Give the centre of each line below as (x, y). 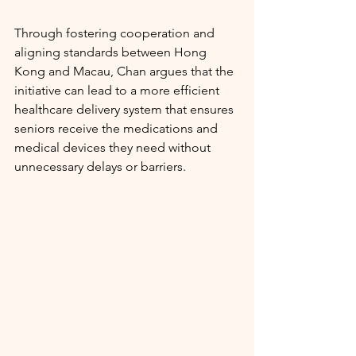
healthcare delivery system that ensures (126, 110)
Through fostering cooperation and (116, 33)
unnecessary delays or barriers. (100, 167)
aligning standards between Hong (112, 52)
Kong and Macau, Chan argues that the (126, 72)
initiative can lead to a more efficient (118, 91)
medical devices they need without (114, 148)
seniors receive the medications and (118, 129)
